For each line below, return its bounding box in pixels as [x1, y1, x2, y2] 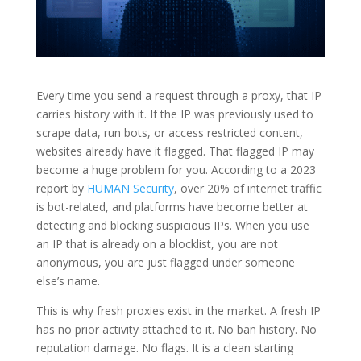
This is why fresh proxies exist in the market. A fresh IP [35, 302, 321, 318]
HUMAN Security [86, 180, 174, 196]
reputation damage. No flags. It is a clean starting [35, 339, 293, 355]
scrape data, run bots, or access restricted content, [35, 124, 303, 140]
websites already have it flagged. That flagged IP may [35, 143, 314, 159]
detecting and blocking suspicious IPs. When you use [35, 217, 309, 233]
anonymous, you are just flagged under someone [35, 254, 295, 270]
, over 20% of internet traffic [173, 180, 322, 196]
